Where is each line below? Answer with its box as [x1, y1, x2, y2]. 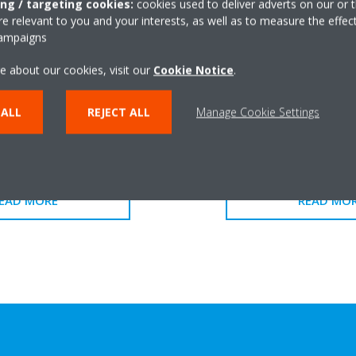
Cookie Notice [153, 62, 234, 77]
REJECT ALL [87, 104, 150, 119]
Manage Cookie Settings [196, 104, 319, 119]
